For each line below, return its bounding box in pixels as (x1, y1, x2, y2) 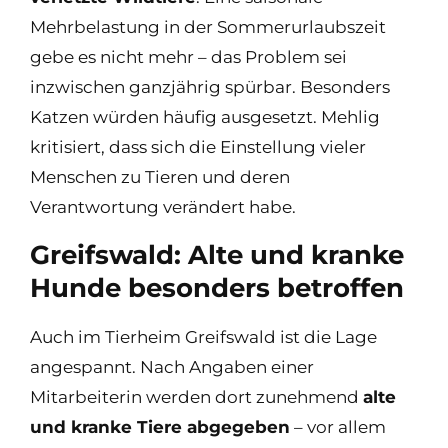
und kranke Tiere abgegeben (30, 417, 290, 437)
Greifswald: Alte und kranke (30, 239, 404, 271)
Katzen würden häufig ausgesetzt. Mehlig (30, 107, 380, 127)
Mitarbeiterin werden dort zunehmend (30, 387, 363, 407)
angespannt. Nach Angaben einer (30, 357, 314, 377)
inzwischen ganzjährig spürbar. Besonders (30, 77, 390, 97)
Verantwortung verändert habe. (30, 197, 296, 217)
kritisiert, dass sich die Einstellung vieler (30, 137, 366, 157)
